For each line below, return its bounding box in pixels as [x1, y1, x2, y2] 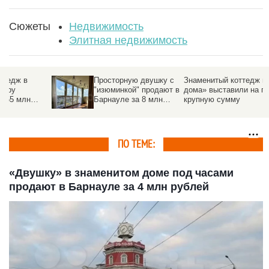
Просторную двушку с [51, 75, 131, 85]
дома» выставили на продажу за [141, 85, 260, 94]
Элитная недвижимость [69, 34, 187, 46]
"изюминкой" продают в [51, 85, 137, 94]
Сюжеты [9, 20, 50, 32]
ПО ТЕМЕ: [118, 138, 154, 151]
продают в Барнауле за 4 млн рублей [9, 180, 209, 193]
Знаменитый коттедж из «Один [141, 75, 253, 85]
